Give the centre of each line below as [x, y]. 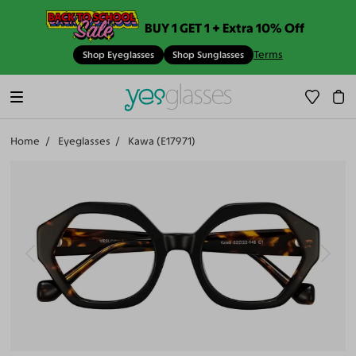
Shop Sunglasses [209, 55]
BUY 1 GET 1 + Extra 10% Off [225, 27]
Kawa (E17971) [161, 141]
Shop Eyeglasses [118, 55]
